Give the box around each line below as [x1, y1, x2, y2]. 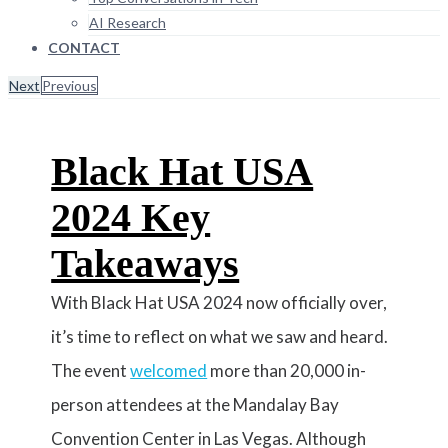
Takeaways [51, 241, 240, 286]
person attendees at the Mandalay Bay [51, 394, 340, 415]
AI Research [89, 14, 166, 31]
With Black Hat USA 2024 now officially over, [51, 292, 388, 313]
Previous [42, 77, 97, 94]
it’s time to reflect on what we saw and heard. [51, 326, 389, 347]
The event [51, 360, 131, 381]
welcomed [130, 360, 208, 381]
